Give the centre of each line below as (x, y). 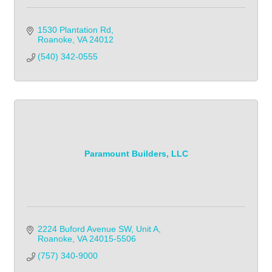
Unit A (147, 229)
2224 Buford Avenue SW (84, 229)
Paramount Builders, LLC (136, 153)
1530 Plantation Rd (74, 30)
